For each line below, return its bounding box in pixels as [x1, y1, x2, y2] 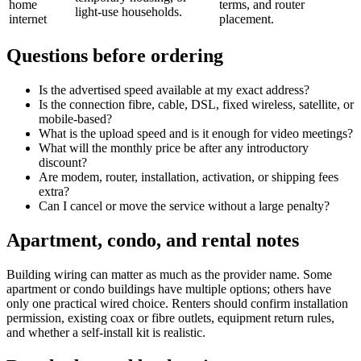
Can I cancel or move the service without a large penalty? [39, 199, 330, 214]
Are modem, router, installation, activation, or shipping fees [39, 170, 338, 185]
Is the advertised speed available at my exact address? [39, 83, 309, 98]
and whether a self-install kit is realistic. [6, 325, 205, 339]
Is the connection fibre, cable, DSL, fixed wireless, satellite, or [39, 98, 354, 112]
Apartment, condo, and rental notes [6, 229, 299, 251]
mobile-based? [39, 112, 112, 127]
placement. [219, 12, 274, 27]
